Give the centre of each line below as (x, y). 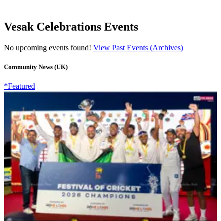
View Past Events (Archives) (138, 47)
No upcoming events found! (49, 47)
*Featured (19, 86)
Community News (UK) (36, 67)
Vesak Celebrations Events (71, 26)
